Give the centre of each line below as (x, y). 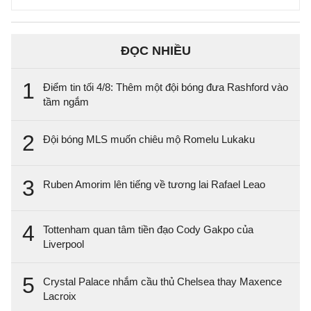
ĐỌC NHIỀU (155, 51)
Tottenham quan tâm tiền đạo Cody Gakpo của (148, 230)
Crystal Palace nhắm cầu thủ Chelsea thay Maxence (162, 282)
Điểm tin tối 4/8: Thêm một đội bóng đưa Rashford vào (166, 87)
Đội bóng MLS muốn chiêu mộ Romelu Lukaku (149, 140)
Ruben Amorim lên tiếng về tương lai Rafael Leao (154, 185)
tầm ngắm (66, 102)
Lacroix (60, 296)
